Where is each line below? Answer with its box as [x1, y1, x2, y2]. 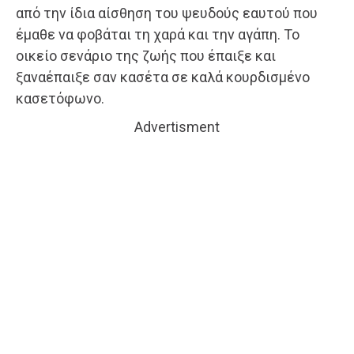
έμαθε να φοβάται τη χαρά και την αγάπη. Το [16, 25, 299, 43]
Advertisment [134, 118, 220, 135]
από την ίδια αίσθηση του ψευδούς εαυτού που [16, 4, 318, 21]
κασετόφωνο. [16, 89, 104, 107]
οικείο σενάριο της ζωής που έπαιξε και [16, 47, 276, 64]
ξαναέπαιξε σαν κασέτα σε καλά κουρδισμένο [16, 68, 310, 85]
